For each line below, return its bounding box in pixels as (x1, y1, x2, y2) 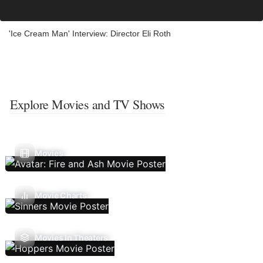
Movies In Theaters (35, 232, 108, 243)
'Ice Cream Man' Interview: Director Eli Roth (9, 29, 171, 39)
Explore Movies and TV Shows (10, 96, 165, 113)
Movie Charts (35, 190, 87, 201)
